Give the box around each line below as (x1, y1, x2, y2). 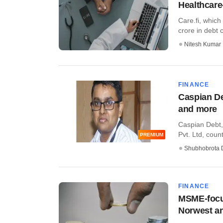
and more (178, 104, 218, 114)
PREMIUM (140, 131, 163, 137)
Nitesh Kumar (184, 41, 221, 48)
